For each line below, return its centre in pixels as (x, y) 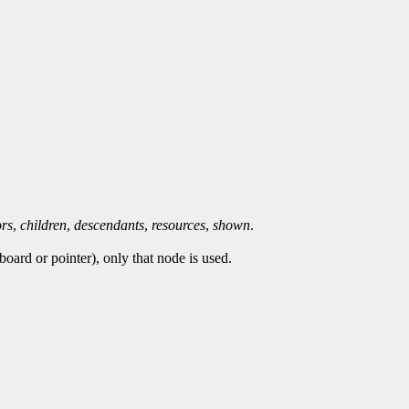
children (43, 225)
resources (178, 225)
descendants (109, 225)
